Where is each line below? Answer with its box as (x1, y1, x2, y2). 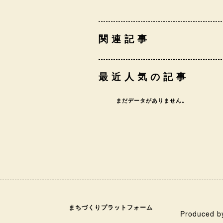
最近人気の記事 (98, 69, 189, 83)
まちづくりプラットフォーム (68, 202, 153, 212)
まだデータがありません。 (115, 96, 188, 104)
